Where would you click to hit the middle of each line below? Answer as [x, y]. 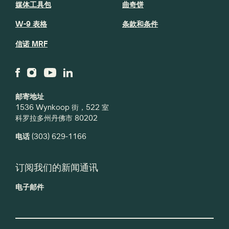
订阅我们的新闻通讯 [57, 167]
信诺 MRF [31, 43]
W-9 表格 [31, 24]
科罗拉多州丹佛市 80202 [56, 118]
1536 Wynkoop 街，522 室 [62, 107]
